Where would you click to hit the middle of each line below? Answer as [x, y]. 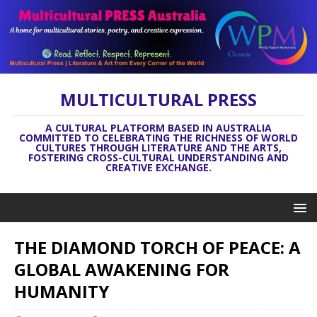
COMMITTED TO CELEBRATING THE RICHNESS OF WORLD [158, 137]
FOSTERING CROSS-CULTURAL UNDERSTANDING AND [158, 157]
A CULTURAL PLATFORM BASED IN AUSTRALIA [158, 127]
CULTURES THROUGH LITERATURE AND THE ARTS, [158, 147]
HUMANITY [62, 291]
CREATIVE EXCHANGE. [158, 167]
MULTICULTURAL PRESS [158, 99]
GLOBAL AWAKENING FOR [122, 269]
